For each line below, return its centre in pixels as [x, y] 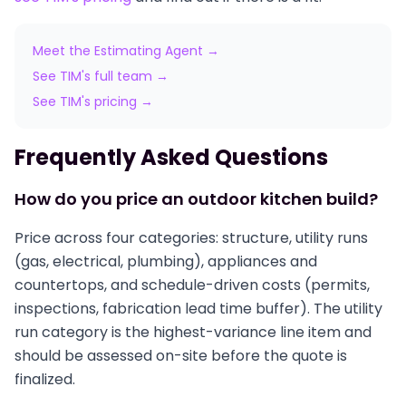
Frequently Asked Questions [171, 157]
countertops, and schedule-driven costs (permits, [192, 285]
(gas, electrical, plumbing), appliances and [166, 261]
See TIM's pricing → [93, 101]
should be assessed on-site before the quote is [181, 356]
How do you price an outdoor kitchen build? [196, 199]
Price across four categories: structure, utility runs [191, 238]
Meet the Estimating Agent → [126, 51]
